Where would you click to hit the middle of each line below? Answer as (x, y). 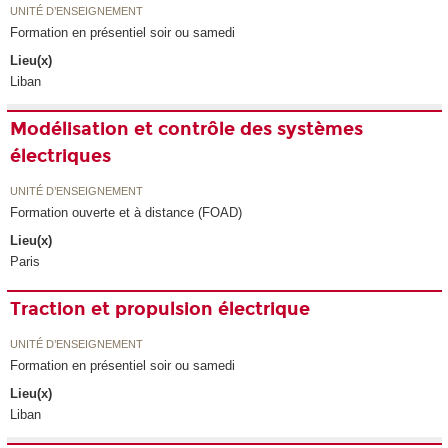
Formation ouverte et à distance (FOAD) (126, 212)
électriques (61, 156)
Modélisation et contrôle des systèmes (187, 129)
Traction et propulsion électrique (160, 309)
